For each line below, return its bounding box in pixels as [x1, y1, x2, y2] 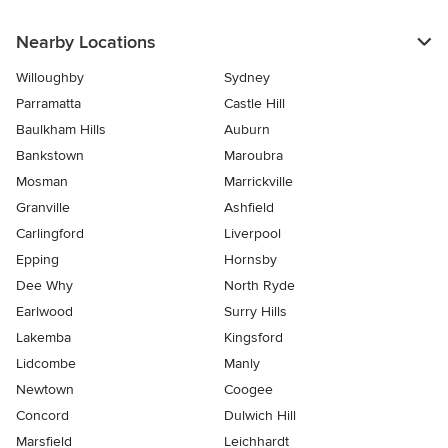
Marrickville [224, 173, 293, 191]
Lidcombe [16, 355, 76, 373]
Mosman [16, 173, 68, 191]
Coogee [224, 381, 273, 399]
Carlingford [16, 225, 84, 243]
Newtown [16, 381, 74, 399]
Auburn [224, 121, 270, 139]
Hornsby [224, 251, 277, 269]
